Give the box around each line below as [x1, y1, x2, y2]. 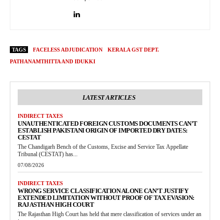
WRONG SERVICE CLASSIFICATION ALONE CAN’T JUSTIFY [18, 187, 188, 195]
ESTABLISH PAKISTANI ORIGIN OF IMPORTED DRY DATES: [18, 127, 188, 135]
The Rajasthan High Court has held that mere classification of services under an [18, 211, 201, 218]
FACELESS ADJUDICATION [33, 47, 103, 53]
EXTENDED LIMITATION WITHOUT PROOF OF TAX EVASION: [18, 194, 194, 202]
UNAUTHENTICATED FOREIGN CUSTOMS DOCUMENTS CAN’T [18, 120, 197, 128]
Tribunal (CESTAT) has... [18, 151, 78, 158]
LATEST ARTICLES [82, 94, 136, 102]
